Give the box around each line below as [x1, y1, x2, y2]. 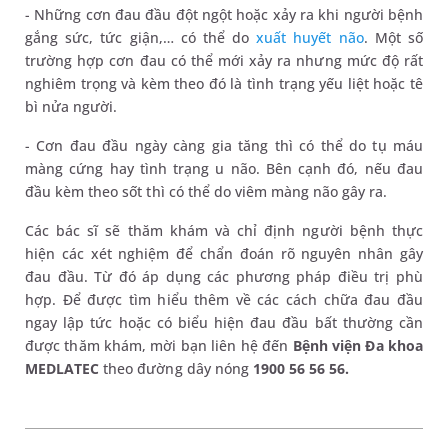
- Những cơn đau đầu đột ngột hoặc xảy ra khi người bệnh [25, 4, 423, 24]
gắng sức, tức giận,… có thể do [25, 27, 257, 47]
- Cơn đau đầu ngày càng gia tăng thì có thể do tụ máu [25, 135, 423, 155]
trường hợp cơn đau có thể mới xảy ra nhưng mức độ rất [25, 50, 423, 70]
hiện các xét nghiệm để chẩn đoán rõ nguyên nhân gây [25, 243, 423, 263]
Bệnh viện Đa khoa [288, 335, 423, 355]
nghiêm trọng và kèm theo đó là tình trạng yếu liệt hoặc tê [25, 73, 423, 93]
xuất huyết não [256, 27, 364, 47]
